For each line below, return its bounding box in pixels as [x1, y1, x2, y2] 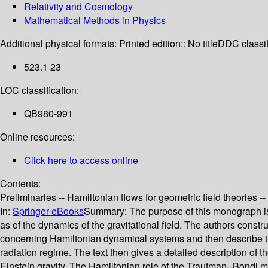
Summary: [84, 204, 129, 218]
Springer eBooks [13, 204, 84, 218]
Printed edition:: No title [119, 36, 218, 51]
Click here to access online [24, 153, 138, 167]
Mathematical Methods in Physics [24, 13, 166, 28]
